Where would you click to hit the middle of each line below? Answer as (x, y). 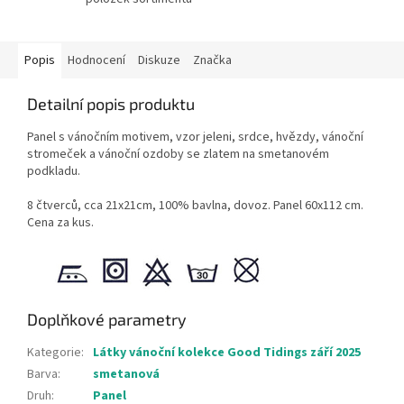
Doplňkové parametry (107, 320)
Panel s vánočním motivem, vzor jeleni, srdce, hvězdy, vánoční (195, 138)
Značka (212, 61)
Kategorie (54, 353)
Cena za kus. (60, 223)
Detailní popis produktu (111, 104)
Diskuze (159, 61)
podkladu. (54, 172)
